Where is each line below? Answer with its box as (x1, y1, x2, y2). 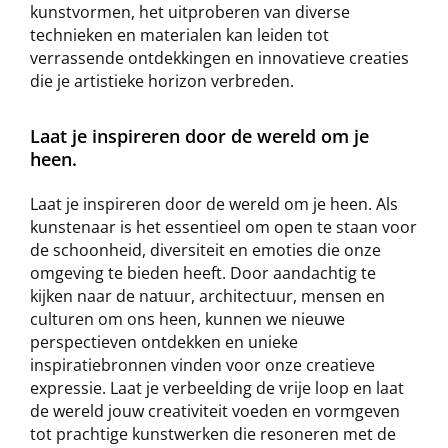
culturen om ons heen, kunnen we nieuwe (30, 308, 345, 330)
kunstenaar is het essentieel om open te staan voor (30, 216, 417, 238)
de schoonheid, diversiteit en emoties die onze (30, 239, 381, 261)
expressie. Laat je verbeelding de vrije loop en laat (30, 377, 404, 399)
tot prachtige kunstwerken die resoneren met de (30, 423, 396, 445)
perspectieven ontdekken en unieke (30, 331, 298, 353)
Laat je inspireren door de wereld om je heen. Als (30, 193, 398, 215)
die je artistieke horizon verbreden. (30, 69, 294, 92)
